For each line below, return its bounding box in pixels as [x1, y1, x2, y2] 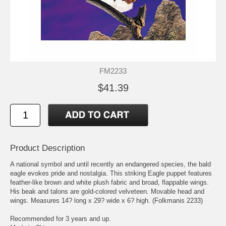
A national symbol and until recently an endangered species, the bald [10, 160, 211, 168]
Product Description [10, 143, 85, 153]
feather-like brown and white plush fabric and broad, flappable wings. [10, 178, 209, 186]
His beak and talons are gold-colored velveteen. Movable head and [10, 187, 204, 195]
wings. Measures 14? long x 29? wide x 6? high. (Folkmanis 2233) [10, 196, 203, 204]
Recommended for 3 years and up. [10, 214, 111, 222]
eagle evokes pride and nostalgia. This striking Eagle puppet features [10, 169, 212, 177]
